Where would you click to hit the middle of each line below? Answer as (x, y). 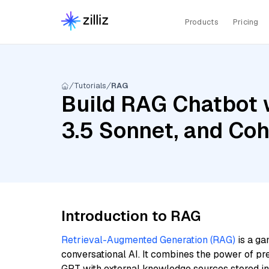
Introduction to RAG (131, 216)
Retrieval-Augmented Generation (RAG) (148, 240)
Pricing (246, 22)
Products (201, 22)
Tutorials (90, 86)
